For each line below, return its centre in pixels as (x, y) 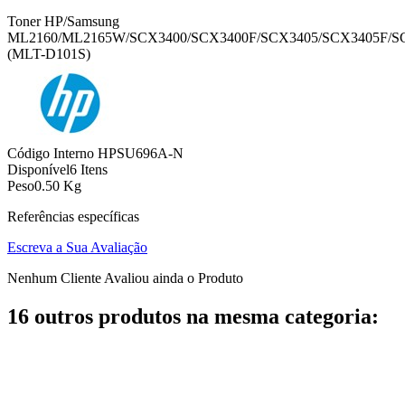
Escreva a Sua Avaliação (77, 248)
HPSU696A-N (141, 154)
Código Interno (52, 154)
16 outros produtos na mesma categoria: (193, 317)
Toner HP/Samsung (63, 22)
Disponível (38, 170)
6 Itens (89, 170)
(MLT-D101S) (49, 54)
